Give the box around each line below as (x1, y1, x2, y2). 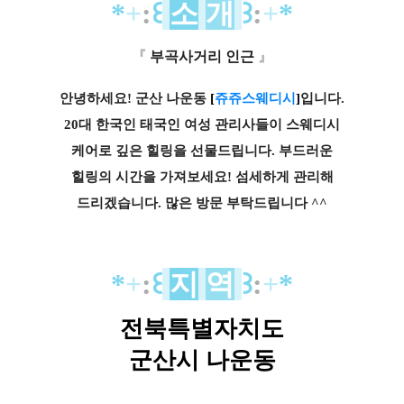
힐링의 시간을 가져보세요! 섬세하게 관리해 (70, 169, 334, 184)
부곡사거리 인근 (146, 48, 258, 64)
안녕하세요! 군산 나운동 (60, 90, 210, 106)
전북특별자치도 (120, 314, 284, 342)
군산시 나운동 (128, 345, 276, 373)
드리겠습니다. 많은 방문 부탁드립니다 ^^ (77, 195, 327, 210)
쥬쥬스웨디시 (215, 90, 296, 106)
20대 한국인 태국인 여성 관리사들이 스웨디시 (64, 116, 340, 132)
